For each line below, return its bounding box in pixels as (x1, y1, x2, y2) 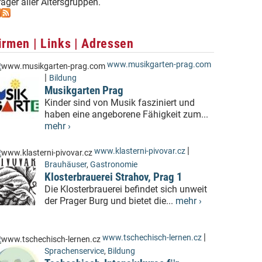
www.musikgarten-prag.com (107, 60, 211, 70)
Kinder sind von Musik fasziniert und (44, 97, 195, 109)
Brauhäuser (44, 160, 87, 170)
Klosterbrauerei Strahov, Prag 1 (44, 170, 182, 184)
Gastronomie (90, 160, 137, 170)
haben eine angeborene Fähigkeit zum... (44, 109, 208, 120)
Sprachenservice (44, 246, 104, 257)
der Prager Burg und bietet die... (44, 195, 175, 207)
